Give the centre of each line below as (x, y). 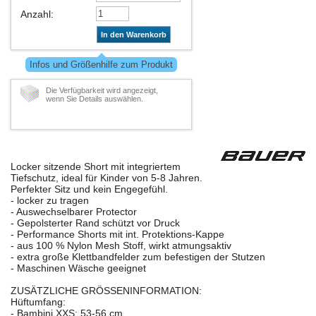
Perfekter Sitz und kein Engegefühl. (89, 189)
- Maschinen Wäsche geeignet (78, 268)
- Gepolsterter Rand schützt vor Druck (95, 223)
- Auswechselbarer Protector (74, 212)
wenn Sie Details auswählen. (95, 99)
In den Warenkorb (134, 35)
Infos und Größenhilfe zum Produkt (101, 65)
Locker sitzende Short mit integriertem (96, 167)
